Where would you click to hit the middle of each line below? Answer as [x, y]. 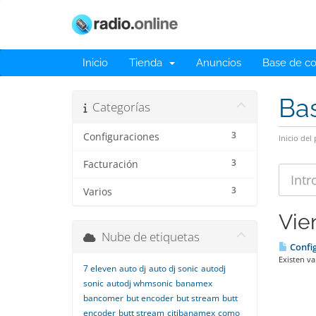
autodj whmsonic [140, 283]
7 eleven [100, 268]
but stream [198, 298]
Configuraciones [121, 137]
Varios [98, 192]
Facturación [111, 164]
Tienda [148, 63]
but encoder [150, 298]
